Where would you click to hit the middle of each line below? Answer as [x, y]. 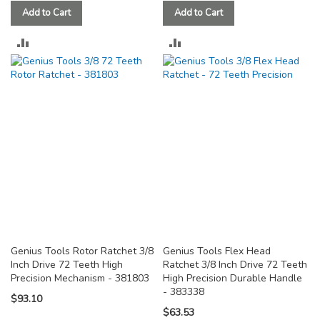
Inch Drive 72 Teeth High [67, 265]
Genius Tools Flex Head [217, 251]
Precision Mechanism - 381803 [80, 279]
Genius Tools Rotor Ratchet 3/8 [82, 251]
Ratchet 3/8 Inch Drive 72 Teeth [235, 265]
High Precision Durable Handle [233, 279]
